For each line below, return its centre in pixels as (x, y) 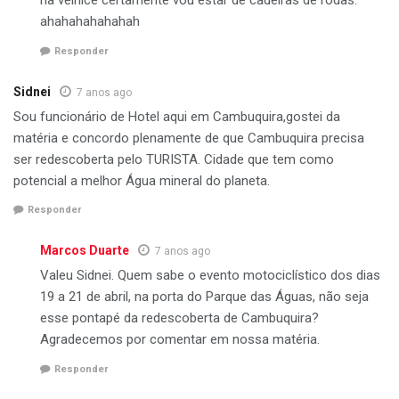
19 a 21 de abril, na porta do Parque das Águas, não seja (204, 297)
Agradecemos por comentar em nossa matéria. (180, 340)
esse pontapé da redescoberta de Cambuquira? (179, 318)
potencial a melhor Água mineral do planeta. (142, 180)
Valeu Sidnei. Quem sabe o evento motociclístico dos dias (210, 276)
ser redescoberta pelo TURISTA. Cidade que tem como (174, 159)
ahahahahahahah (90, 22)
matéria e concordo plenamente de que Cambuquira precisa (189, 138)
